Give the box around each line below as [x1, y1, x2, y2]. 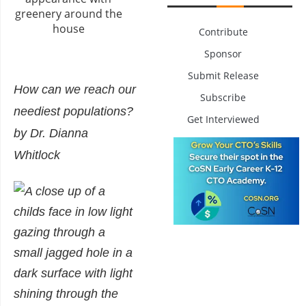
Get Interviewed [186, 112, 260, 126]
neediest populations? [14, 105, 133, 119]
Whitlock [14, 148, 60, 163]
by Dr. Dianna [14, 126, 88, 141]
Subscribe [200, 90, 247, 104]
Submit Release [187, 68, 259, 82]
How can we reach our [14, 83, 136, 97]
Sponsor [204, 46, 242, 60]
